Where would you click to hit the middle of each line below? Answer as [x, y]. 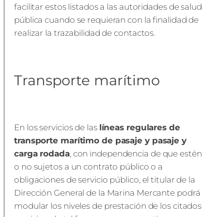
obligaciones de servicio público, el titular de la [105, 179]
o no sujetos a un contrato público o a [89, 166]
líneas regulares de [139, 127]
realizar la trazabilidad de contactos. [85, 33]
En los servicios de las [57, 127]
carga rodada [42, 153]
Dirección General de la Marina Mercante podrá [107, 193]
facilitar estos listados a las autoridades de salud [108, 7]
